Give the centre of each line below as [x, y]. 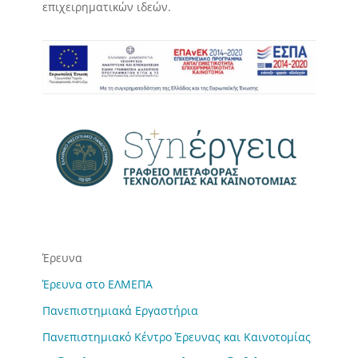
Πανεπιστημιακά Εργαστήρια [120, 311]
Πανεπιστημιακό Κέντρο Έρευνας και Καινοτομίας [176, 337]
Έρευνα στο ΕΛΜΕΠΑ [97, 284]
